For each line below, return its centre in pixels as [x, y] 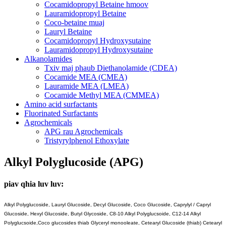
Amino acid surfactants [61, 104]
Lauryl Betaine [68, 31]
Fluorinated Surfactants [61, 113]
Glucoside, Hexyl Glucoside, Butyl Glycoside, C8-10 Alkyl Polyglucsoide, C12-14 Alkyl [102, 214]
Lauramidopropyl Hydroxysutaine [99, 49]
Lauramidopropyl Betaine [85, 13]
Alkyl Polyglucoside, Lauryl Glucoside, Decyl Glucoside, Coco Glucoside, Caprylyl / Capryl [107, 205]
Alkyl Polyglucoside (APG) [74, 162]
